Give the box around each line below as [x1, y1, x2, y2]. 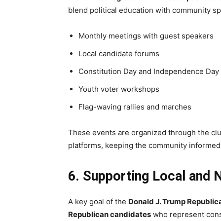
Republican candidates [68, 209, 151, 219]
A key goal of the [68, 196, 128, 206]
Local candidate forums [78, 48, 159, 58]
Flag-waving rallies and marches [78, 102, 191, 111]
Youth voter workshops [78, 84, 159, 94]
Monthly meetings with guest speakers [78, 31, 214, 40]
